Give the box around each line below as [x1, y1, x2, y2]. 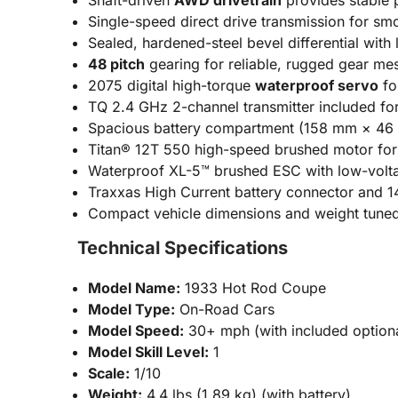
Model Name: [88, 279, 180, 297]
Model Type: [88, 300, 175, 318]
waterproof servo [255, 76, 378, 94]
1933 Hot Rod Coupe [180, 279, 326, 297]
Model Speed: [88, 322, 184, 339]
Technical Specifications [77, 237, 288, 259]
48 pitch [88, 55, 145, 73]
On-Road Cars [175, 300, 275, 318]
